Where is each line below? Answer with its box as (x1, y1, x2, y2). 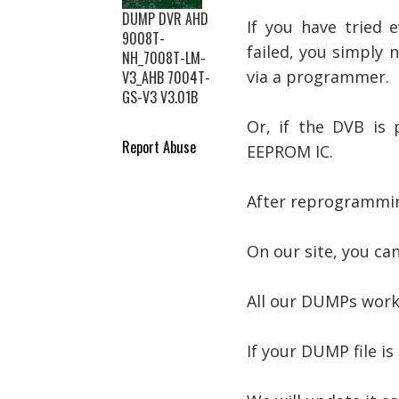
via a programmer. (247, 66, 389, 87)
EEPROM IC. (247, 141, 333, 162)
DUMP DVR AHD (122, 8, 208, 29)
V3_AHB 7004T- (122, 67, 210, 88)
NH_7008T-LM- (122, 47, 206, 69)
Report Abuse (122, 135, 196, 158)
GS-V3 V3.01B (122, 86, 198, 108)
